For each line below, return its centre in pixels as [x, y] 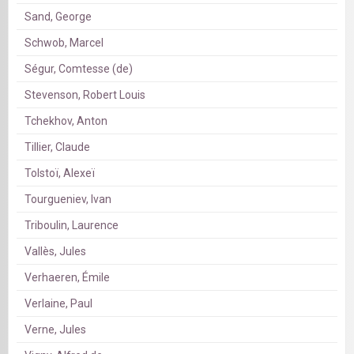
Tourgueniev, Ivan [68, 200]
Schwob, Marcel [64, 43]
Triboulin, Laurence [72, 226]
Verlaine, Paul [58, 304]
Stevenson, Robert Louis [85, 95]
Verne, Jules [55, 330]
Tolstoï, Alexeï [60, 173]
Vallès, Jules [55, 252]
